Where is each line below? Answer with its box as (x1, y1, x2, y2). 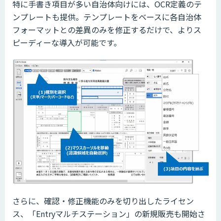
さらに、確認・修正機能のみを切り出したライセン (12, 194, 194, 207)
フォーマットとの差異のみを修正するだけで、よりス (12, 23, 201, 36)
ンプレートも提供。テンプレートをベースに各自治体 (12, 10, 201, 23)
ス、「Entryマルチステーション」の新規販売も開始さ (12, 207, 205, 220)
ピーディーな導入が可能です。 (12, 36, 121, 48)
